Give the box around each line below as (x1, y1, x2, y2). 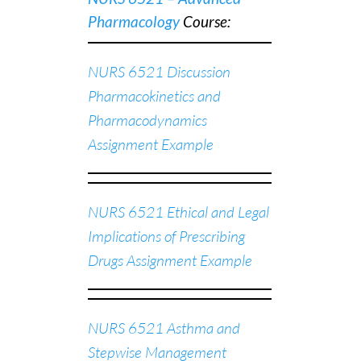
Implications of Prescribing (88, 226, 245, 246)
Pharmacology (88, 12, 180, 31)
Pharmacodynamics (88, 110, 207, 130)
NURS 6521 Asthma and (88, 317, 240, 338)
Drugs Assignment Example (88, 250, 252, 270)
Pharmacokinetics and (88, 85, 221, 106)
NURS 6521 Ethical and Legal (88, 201, 269, 222)
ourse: (193, 12, 230, 31)
